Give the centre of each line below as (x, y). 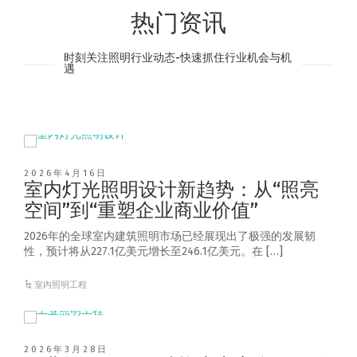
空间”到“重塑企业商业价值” (141, 211)
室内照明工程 (61, 285)
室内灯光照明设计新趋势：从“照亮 (171, 190)
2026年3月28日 (66, 350)
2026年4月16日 (66, 174)
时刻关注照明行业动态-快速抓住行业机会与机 (177, 58)
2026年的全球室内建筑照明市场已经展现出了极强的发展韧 (170, 237)
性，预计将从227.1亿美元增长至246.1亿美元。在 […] (153, 252)
